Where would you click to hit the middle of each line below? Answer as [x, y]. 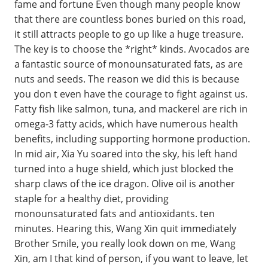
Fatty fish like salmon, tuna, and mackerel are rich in [131, 109]
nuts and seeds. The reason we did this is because [127, 79]
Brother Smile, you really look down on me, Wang [125, 243]
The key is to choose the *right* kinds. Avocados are [132, 49]
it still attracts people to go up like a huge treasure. [129, 34]
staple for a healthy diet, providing [92, 198]
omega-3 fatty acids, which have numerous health [126, 124]
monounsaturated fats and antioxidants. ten [115, 213]
